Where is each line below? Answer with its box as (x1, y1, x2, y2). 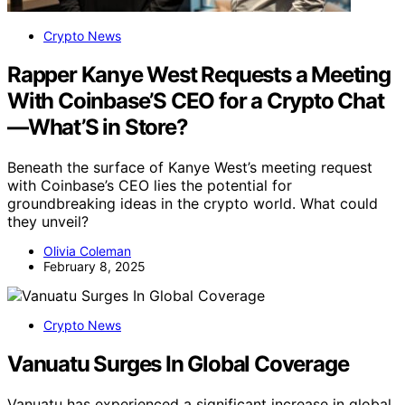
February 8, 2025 (43, 258, 146, 274)
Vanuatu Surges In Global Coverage (7, 350, 349, 377)
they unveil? (7, 212, 89, 231)
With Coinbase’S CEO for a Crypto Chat (7, 87, 384, 114)
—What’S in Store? (7, 113, 188, 140)
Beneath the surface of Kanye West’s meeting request (7, 157, 372, 176)
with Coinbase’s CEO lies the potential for (7, 175, 292, 194)
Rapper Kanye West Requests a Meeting (7, 61, 391, 88)
